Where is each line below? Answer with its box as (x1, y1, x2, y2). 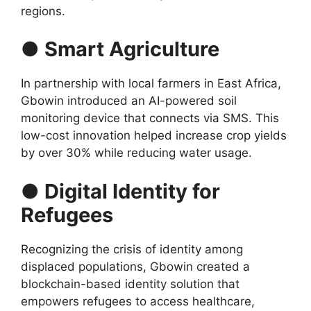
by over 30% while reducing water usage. (21, 146, 252, 160)
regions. (21, 3, 65, 18)
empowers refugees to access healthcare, (21, 294, 255, 308)
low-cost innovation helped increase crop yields (21, 128, 287, 143)
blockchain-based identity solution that (21, 276, 239, 291)
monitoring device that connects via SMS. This (21, 111, 279, 126)
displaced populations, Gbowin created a (21, 259, 250, 274)
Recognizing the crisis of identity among (21, 242, 243, 256)
